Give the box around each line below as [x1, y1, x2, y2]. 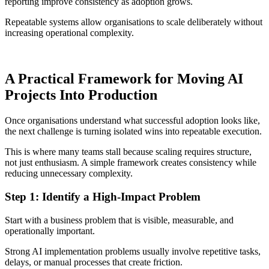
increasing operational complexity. [5, 28, 134, 38]
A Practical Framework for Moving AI [5, 71, 243, 87]
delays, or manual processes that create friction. [5, 256, 183, 267]
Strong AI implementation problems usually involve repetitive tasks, [5, 246, 261, 256]
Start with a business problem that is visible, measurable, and [5, 214, 234, 225]
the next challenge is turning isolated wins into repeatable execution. [5, 126, 262, 137]
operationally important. [5, 225, 95, 236]
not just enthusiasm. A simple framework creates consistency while [5, 157, 256, 168]
